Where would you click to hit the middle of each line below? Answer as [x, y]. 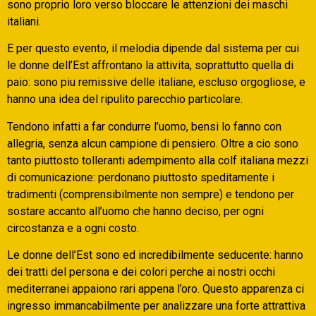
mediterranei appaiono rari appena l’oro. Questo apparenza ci [156, 289]
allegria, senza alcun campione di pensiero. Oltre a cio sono [153, 143]
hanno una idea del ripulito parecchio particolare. [125, 99]
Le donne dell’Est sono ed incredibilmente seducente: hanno [155, 255]
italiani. [24, 22]
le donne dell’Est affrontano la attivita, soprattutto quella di [150, 66]
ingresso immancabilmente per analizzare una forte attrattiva [156, 306]
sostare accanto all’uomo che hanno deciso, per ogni [135, 211]
